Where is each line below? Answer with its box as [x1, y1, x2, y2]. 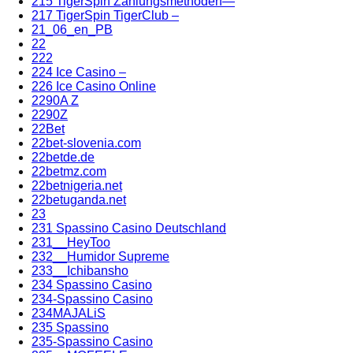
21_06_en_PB [32, 22, 113, 36]
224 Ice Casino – [32, 65, 126, 79]
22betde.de [32, 150, 95, 164]
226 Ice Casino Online [32, 79, 156, 93]
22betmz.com [32, 164, 106, 178]
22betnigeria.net [32, 178, 122, 192]
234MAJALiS [32, 306, 106, 320]
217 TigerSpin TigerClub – [32, 8, 179, 22]
